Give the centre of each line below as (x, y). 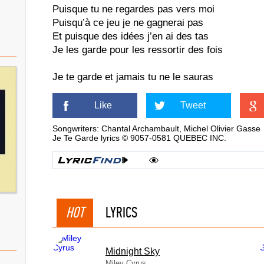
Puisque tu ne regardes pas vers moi (133, 9)
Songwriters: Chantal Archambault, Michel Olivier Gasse (156, 128)
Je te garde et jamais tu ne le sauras (133, 77)
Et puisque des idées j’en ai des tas (131, 36)
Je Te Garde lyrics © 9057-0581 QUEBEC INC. (139, 138)
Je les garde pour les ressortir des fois (138, 50)
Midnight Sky (133, 251)
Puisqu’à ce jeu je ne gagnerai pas (128, 23)
